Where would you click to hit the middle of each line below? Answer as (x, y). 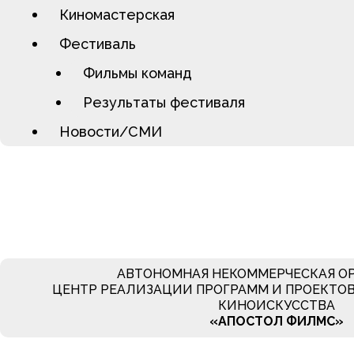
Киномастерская (117, 15)
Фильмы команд (137, 73)
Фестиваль (98, 44)
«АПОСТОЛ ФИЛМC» (277, 321)
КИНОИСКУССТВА (277, 305)
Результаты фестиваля (164, 102)
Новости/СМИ (111, 132)
